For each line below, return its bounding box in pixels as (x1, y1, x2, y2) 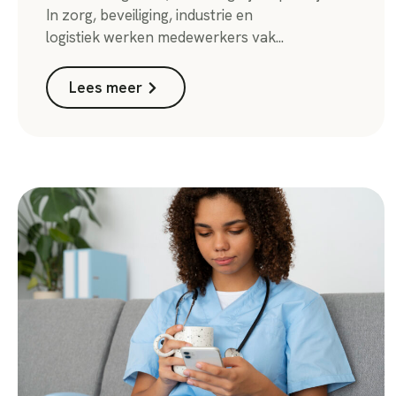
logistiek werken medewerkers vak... (45, 27, 284, 48)
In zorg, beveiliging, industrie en (45, 5, 253, 26)
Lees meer (68, 78, 142, 98)
